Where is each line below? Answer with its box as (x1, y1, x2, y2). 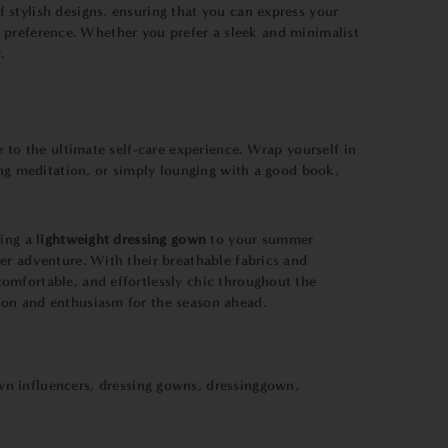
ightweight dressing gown (40, 231, 207, 248)
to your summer (206, 231, 314, 248)
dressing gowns (98, 377, 198, 394)
